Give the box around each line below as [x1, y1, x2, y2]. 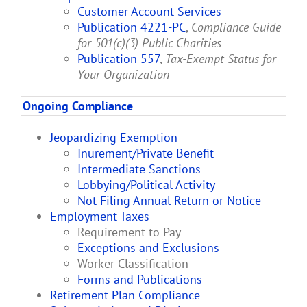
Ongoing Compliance [23, 98, 133, 114]
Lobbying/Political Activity [77, 177, 215, 193]
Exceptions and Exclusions [77, 240, 219, 256]
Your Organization [77, 66, 169, 83]
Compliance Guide [191, 19, 281, 36]
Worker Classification [77, 256, 188, 272]
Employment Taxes [50, 208, 149, 225]
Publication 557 [77, 51, 160, 67]
